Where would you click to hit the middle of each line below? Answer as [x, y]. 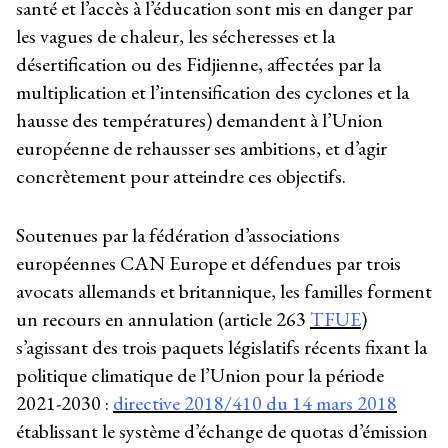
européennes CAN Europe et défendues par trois [208, 262]
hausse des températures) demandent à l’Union [199, 120]
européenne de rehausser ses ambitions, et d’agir [201, 148]
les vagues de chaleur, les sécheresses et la [175, 36]
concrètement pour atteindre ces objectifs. [181, 176]
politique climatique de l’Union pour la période [200, 374]
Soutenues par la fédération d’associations [178, 234]
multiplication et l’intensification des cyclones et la [212, 92]
